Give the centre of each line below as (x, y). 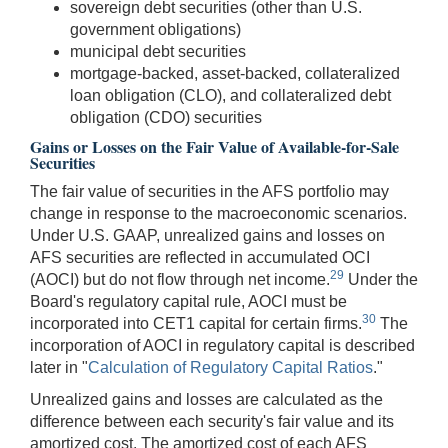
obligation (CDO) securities (166, 117)
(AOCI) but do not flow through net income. (180, 279)
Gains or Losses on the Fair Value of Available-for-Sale (214, 146)
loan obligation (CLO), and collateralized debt (230, 95)
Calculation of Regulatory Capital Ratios (230, 367)
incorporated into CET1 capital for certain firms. (196, 323)
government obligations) (155, 29)
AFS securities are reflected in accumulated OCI (200, 257)
